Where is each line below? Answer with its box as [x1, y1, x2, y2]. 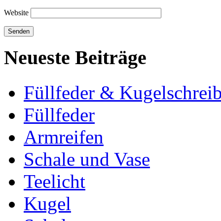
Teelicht [24, 170, 85, 192]
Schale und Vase [24, 148, 150, 170]
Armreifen [24, 126, 104, 147]
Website [4, 8, 29, 17]
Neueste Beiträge [4, 46, 147, 69]
